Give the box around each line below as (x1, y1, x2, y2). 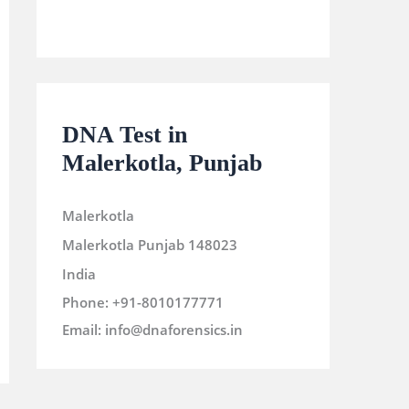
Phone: (62, 292, 112, 311)
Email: (62, 320, 105, 339)
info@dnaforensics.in (105, 320, 243, 339)
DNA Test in (62, 121, 187, 148)
